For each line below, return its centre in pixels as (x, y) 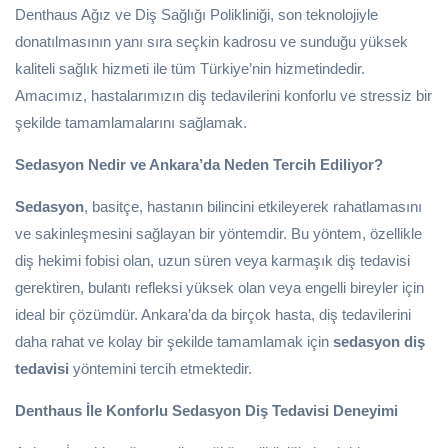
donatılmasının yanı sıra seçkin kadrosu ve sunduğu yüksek (211, 42)
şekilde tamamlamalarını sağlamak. (131, 123)
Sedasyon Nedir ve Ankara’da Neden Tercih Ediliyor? (199, 165)
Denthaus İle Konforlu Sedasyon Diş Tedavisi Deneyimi (206, 411)
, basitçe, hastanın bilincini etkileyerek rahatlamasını (253, 207)
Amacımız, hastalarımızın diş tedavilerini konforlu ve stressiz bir (223, 96)
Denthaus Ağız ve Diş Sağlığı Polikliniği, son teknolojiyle (196, 15)
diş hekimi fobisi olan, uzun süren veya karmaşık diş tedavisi (212, 261)
